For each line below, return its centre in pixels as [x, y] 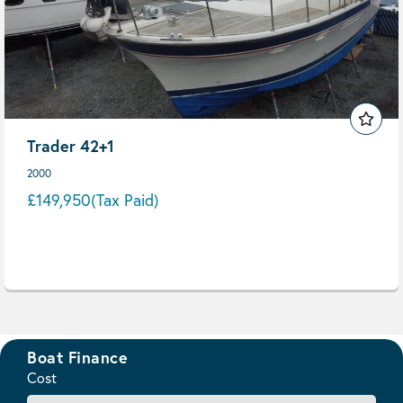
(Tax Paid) [125, 200]
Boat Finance [77, 357]
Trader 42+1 [71, 146]
